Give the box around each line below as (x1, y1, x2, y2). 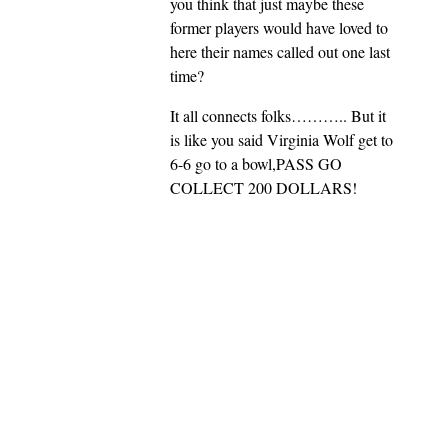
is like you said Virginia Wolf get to (170, 129, 393, 151)
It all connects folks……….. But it (170, 105, 386, 127)
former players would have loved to (170, 17, 388, 39)
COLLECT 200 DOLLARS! (170, 177, 357, 199)
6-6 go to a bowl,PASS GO (170, 153, 342, 175)
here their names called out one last (170, 41, 390, 63)
